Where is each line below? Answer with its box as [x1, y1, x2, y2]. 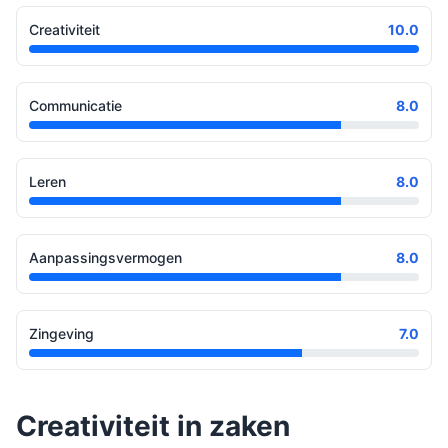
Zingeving [29, 325, 94, 343]
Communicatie [29, 97, 122, 115]
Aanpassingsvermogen [29, 249, 182, 267]
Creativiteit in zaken [16, 409, 290, 444]
